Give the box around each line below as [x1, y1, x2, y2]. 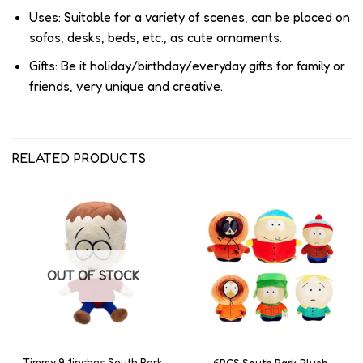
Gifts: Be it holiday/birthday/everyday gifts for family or [28, 58, 345, 74]
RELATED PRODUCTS [12, 149, 147, 166]
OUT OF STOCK [46, 267, 139, 284]
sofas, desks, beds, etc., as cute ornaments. [28, 29, 282, 46]
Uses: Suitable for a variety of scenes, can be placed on [28, 9, 350, 26]
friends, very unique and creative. [28, 78, 223, 94]
